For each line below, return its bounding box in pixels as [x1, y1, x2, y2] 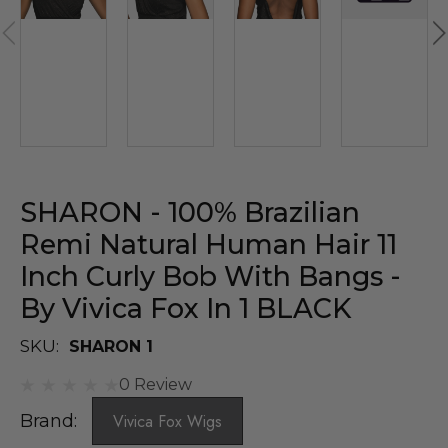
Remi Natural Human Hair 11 [20, 227, 397, 261]
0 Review [119, 374, 192, 394]
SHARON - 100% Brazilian [20, 195, 360, 229]
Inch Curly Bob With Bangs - [20, 259, 401, 293]
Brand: [20, 409, 82, 432]
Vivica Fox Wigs [113, 409, 222, 433]
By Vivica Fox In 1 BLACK [20, 291, 352, 325]
